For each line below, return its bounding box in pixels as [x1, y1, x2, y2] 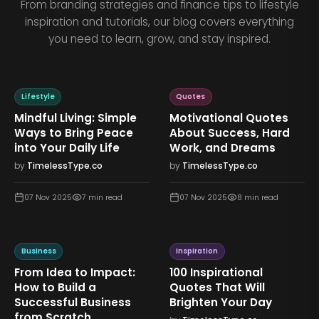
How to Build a [14, 280, 97, 296]
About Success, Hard [169, 125, 290, 141]
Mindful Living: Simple [14, 110, 137, 126]
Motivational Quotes [169, 110, 288, 126]
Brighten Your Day [169, 295, 272, 310]
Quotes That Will [169, 280, 265, 296]
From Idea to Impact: [14, 265, 136, 281]
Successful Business [14, 295, 132, 310]
